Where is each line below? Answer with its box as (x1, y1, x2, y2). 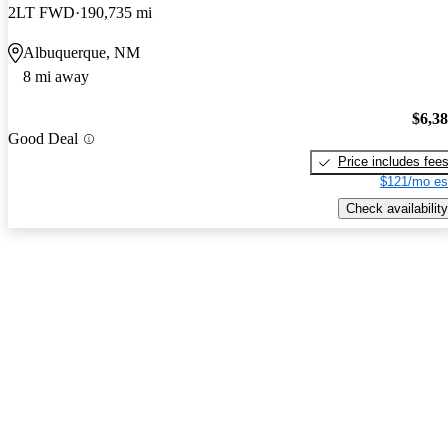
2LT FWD (8, 3, 75, 21)
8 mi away (23, 67, 89, 85)
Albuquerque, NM (23, 43, 140, 61)
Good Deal (8, 130, 78, 148)
